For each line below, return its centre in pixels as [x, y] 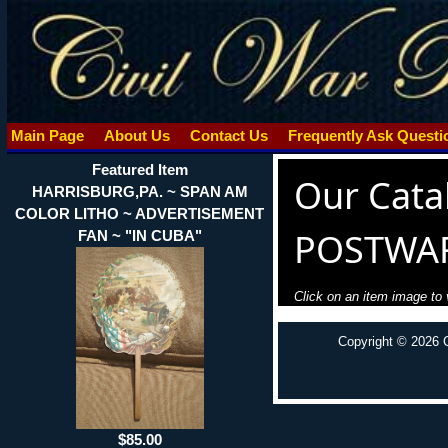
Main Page [47, 135]
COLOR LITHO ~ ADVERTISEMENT [140, 213]
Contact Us [228, 135]
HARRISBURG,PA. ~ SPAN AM [139, 191]
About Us [136, 135]
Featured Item [139, 169]
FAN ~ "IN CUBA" [139, 235]
